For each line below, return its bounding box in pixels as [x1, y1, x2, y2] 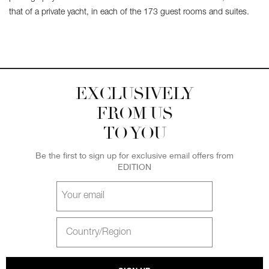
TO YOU [103, 123, 166, 144]
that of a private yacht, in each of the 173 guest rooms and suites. [9, 8, 249, 17]
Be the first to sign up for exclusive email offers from [35, 150, 234, 160]
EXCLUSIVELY [76, 83, 193, 104]
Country [5, 226, 32, 236]
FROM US [96, 103, 173, 124]
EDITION [118, 162, 151, 172]
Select [5, 217, 27, 226]
